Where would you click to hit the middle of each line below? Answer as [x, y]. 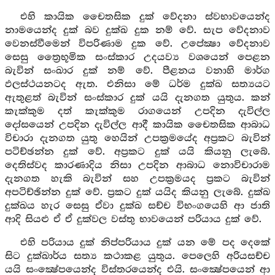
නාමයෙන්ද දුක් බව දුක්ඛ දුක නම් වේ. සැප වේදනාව [137, 30]
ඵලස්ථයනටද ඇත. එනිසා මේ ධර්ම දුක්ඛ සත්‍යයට [137, 84]
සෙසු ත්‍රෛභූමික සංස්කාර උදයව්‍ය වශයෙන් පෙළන [137, 57]
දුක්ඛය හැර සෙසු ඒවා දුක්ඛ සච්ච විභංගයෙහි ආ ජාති [137, 206]
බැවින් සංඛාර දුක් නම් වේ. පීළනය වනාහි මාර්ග [137, 71]
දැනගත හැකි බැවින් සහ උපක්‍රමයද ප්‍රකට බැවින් [137, 179]
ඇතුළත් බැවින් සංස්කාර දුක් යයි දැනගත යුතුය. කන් [137, 98]
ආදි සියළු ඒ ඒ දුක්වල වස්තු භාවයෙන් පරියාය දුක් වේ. [133, 219]
